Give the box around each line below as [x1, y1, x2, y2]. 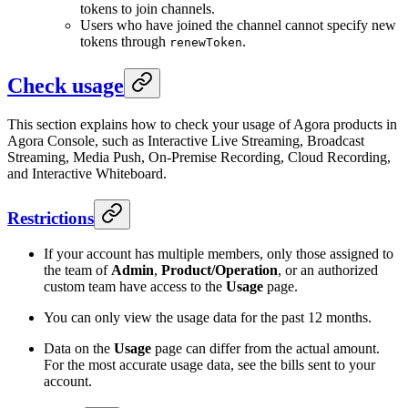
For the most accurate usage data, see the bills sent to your [44, 357, 375, 373]
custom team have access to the [44, 279, 226, 295]
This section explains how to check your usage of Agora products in [7, 116, 397, 132]
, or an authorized [278, 262, 378, 279]
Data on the [44, 341, 114, 357]
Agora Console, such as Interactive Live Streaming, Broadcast [7, 132, 364, 148]
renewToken [169, 36, 242, 50]
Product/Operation [161, 262, 278, 279]
